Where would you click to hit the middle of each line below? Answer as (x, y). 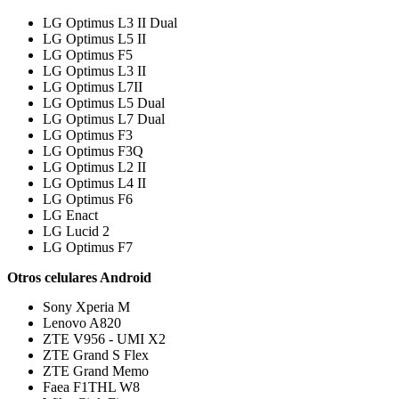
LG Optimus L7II (93, 86)
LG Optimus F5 (88, 54)
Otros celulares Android (79, 277)
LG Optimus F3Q (93, 151)
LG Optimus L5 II (94, 38)
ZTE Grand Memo (96, 370)
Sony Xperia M (86, 306)
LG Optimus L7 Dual (104, 118)
